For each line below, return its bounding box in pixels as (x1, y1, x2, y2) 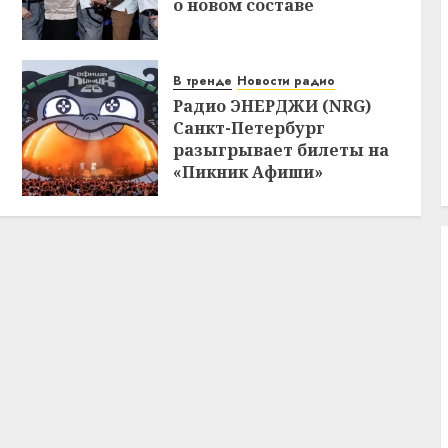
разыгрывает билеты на (173, 139, 390, 162)
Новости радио (237, 72, 336, 91)
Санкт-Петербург (173, 117, 326, 140)
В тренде (173, 72, 233, 91)
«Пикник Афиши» (173, 161, 324, 184)
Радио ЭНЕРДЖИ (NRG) (173, 95, 372, 118)
